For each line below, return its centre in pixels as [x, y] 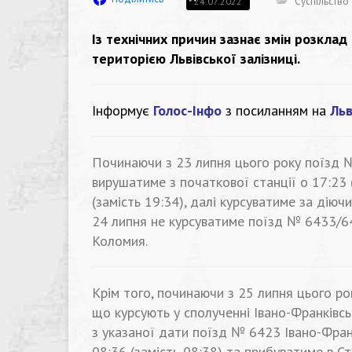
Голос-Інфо [187, 110]
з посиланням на [278, 110]
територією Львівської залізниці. [196, 59]
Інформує [121, 110]
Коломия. [120, 241]
